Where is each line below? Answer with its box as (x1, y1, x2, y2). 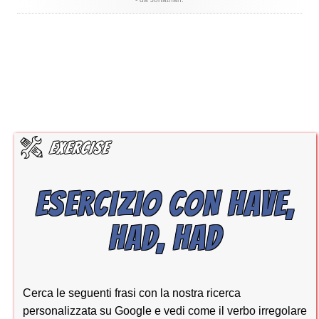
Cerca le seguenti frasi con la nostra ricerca (23, 286, 241, 299)
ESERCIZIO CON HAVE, (36, 185, 295, 222)
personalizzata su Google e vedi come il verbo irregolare (23, 304, 307, 317)
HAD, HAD (108, 219, 222, 256)
